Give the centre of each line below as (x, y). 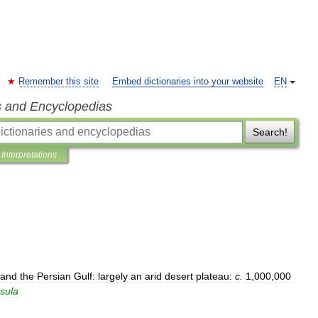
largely (113, 276)
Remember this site (59, 82)
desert (179, 276)
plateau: (214, 276)
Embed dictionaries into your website (188, 82)
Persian (54, 276)
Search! (270, 132)
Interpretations (29, 155)
